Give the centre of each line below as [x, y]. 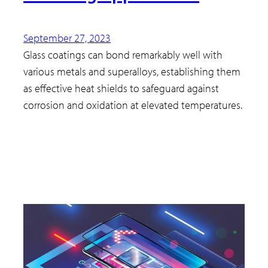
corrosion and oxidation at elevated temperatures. [133, 105]
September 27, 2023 [67, 38]
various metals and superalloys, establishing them [132, 72]
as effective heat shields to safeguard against [121, 89]
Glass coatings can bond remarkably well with [123, 55]
